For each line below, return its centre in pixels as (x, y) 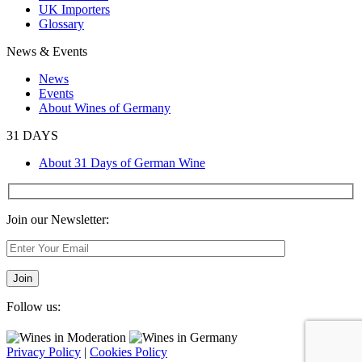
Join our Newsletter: (58, 219)
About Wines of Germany (105, 108)
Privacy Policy (44, 351)
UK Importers (74, 9)
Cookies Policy (128, 351)
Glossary (61, 24)
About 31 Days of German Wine (122, 163)
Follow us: (34, 306)
